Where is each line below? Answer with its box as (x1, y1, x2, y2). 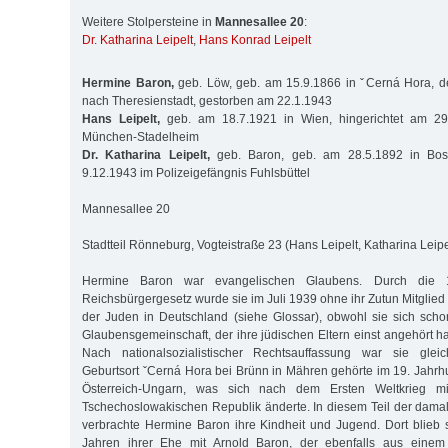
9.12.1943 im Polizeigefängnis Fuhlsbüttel (82, 165, 310, 180)
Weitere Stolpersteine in (82, 15, 215, 30)
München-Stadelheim (82, 129, 199, 144)
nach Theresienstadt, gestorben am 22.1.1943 (82, 93, 332, 108)
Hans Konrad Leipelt (199, 33, 311, 48)
